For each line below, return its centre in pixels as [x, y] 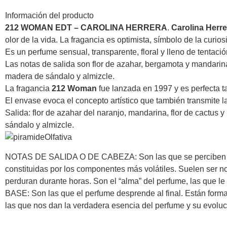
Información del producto [49, 16]
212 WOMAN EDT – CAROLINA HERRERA [86, 28]
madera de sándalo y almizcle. [60, 77]
